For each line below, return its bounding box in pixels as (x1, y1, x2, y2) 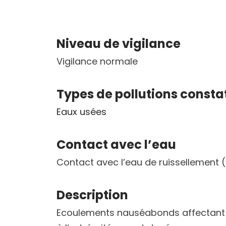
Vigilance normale (56, 55, 138, 68)
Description (56, 187, 128, 204)
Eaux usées (56, 105, 106, 119)
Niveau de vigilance (56, 35, 181, 52)
